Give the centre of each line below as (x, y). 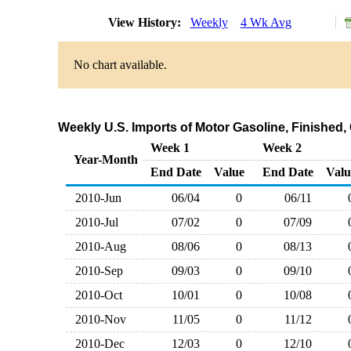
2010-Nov (97, 319)
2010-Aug (97, 246)
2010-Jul (93, 222)
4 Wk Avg (266, 22)
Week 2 (282, 148)
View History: (146, 22)
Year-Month (105, 159)
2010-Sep (96, 271)
